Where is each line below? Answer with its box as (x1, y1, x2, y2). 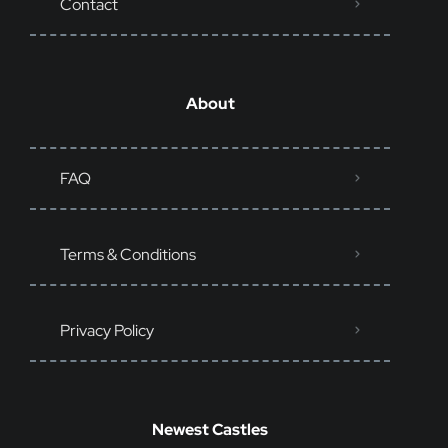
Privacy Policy (60, 319, 154, 341)
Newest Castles (152, 418, 268, 440)
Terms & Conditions (60, 243, 196, 265)
